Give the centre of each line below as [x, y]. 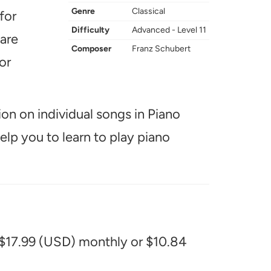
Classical [149, 11]
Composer [91, 49]
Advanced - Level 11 [169, 30]
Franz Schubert [161, 49]
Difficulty [90, 30]
